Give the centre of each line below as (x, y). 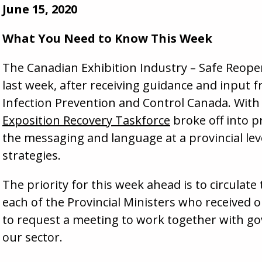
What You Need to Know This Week (107, 38)
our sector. (32, 237)
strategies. (32, 155)
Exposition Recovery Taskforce (86, 120)
